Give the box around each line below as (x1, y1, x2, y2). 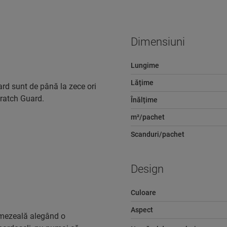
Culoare (130, 188, 156, 197)
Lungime (130, 61, 159, 69)
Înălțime (130, 96, 158, 104)
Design (130, 163, 164, 175)
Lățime (130, 79, 154, 87)
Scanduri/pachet (130, 130, 184, 138)
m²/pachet (130, 113, 165, 121)
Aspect (130, 206, 153, 214)
